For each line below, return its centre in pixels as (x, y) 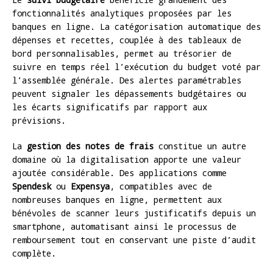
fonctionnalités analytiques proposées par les (122, 13)
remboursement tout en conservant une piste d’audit (134, 239)
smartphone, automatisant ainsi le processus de (124, 226)
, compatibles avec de (161, 186)
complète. (34, 253)
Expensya (90, 186)
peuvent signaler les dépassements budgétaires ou (129, 93)
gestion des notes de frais (90, 146)
